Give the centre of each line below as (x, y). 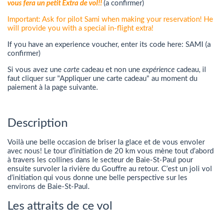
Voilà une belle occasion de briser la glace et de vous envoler (106, 142)
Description (37, 123)
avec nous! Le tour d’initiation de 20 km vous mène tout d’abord (110, 151)
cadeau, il (190, 70)
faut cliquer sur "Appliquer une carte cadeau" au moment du (102, 78)
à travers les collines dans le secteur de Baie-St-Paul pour (100, 160)
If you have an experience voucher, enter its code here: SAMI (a (109, 44)
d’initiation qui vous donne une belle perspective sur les (97, 178)
